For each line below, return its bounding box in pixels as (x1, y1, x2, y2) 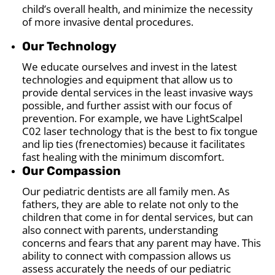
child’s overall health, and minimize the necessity (22, 1, 254, 16)
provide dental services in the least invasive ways (22, 85, 254, 99)
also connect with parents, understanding (22, 222, 219, 237)
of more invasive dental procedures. (22, 14, 194, 29)
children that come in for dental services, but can (22, 209, 254, 224)
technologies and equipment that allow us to (22, 72, 233, 87)
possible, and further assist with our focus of (22, 98, 233, 112)
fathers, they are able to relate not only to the (22, 196, 239, 211)
